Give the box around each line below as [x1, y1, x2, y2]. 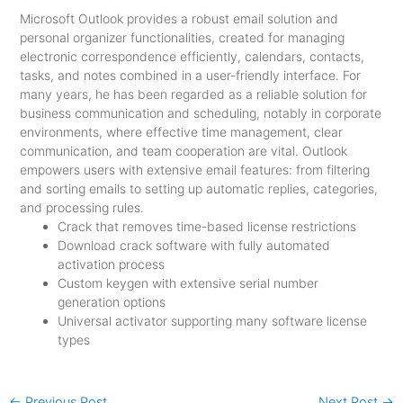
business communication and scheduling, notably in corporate [19, 105, 381, 121]
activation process [57, 256, 165, 272]
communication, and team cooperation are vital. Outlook [19, 143, 347, 158]
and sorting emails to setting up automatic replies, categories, [19, 181, 378, 196]
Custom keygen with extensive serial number [57, 275, 318, 291]
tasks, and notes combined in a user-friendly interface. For [19, 67, 361, 83]
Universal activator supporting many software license [57, 313, 367, 328]
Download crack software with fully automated [57, 237, 330, 253]
